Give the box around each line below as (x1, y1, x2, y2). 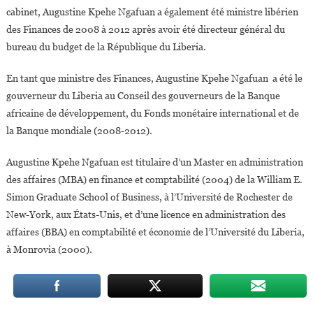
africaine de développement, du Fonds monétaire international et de (6, 108, 299, 119)
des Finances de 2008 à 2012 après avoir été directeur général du (6, 24, 285, 36)
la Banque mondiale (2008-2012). (6, 125, 152, 137)
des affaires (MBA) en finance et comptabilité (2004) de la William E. (6, 174, 303, 186)
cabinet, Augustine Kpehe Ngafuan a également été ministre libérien (6, 6, 298, 18)
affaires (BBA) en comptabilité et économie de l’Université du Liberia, (6, 226, 305, 238)
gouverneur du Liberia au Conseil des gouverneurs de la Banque (6, 90, 280, 102)
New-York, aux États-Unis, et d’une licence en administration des (6, 209, 286, 221)
